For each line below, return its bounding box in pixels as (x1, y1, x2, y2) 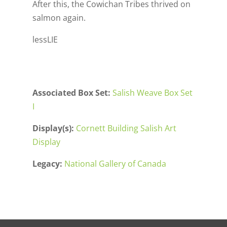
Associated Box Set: (32, 87, 110, 99)
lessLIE (32, 34, 58, 46)
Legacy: (32, 158, 62, 170)
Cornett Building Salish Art (76, 123, 176, 134)
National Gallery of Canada (64, 158, 166, 170)
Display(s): (32, 123, 74, 134)
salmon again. (32, 12, 86, 24)
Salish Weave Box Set (112, 87, 193, 99)
